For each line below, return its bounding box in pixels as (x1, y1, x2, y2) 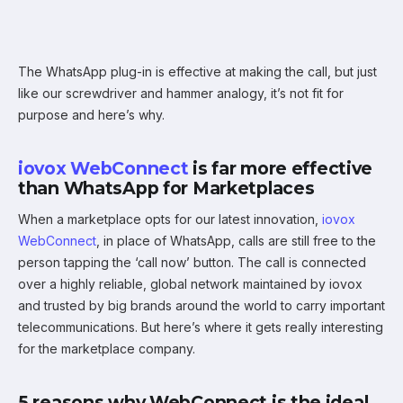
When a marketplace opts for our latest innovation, (18, 210, 322, 227)
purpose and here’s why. (18, 106, 165, 122)
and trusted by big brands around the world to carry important (18, 297, 385, 313)
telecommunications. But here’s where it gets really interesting (18, 318, 383, 335)
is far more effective (188, 157, 373, 179)
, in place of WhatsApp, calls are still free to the (96, 232, 376, 248)
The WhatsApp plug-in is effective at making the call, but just (18, 63, 377, 79)
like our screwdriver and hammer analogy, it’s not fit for (18, 85, 344, 101)
